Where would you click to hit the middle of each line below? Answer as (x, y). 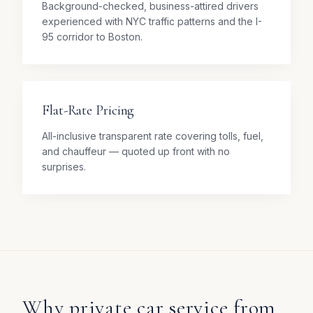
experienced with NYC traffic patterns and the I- (152, 21)
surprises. (64, 167)
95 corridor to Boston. (92, 37)
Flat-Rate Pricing (88, 110)
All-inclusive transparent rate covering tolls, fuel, (153, 136)
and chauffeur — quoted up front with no (136, 151)
